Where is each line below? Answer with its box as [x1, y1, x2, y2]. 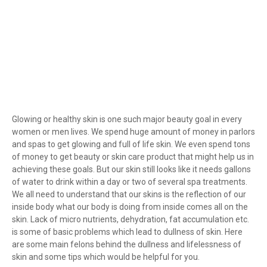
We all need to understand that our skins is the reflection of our [12, 190, 246, 200]
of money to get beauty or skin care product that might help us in [12, 152, 254, 162]
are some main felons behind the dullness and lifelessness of [12, 240, 241, 250]
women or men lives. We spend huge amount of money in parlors [12, 127, 255, 137]
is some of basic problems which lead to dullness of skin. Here [12, 227, 243, 237]
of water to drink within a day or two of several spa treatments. [12, 177, 247, 187]
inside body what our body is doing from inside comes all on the [12, 202, 248, 212]
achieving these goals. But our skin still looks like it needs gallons [12, 164, 251, 175]
